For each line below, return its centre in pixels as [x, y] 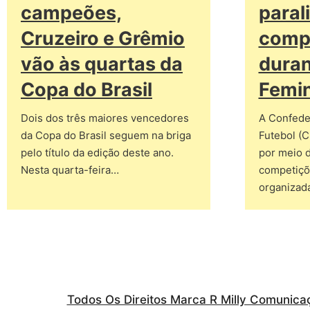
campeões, [71, 13]
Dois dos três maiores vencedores [105, 118]
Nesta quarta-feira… [70, 170]
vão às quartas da [102, 64]
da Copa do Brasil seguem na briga [106, 135]
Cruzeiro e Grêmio [103, 38]
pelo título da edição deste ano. [97, 153]
